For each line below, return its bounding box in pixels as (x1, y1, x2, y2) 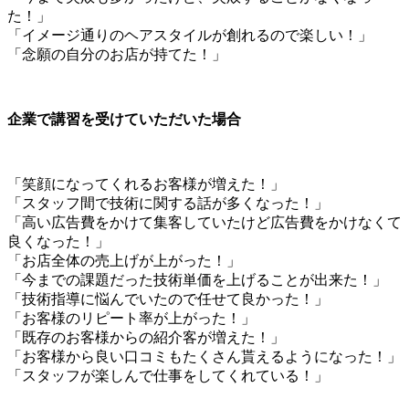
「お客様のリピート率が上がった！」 (7, 309, 256, 326)
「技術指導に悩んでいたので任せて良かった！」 (7, 290, 329, 307)
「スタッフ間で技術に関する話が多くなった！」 (7, 194, 329, 211)
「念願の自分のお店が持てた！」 (7, 46, 226, 62)
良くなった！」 (7, 233, 110, 249)
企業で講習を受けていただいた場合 (7, 110, 241, 127)
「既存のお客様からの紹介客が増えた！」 (7, 329, 285, 345)
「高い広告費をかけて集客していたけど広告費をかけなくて (7, 214, 402, 230)
